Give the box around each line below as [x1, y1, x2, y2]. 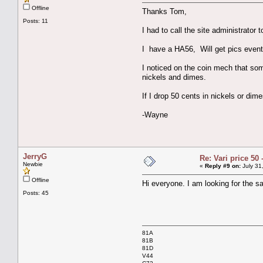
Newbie [23, 160, 43, 167]
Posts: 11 [23, 17, 48, 24]
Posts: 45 [23, 189, 49, 196]
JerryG [23, 151, 47, 161]
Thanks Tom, [142, 6, 187, 16]
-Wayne [142, 110, 168, 119]
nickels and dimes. [142, 72, 206, 82]
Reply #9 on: [205, 162, 241, 169]
